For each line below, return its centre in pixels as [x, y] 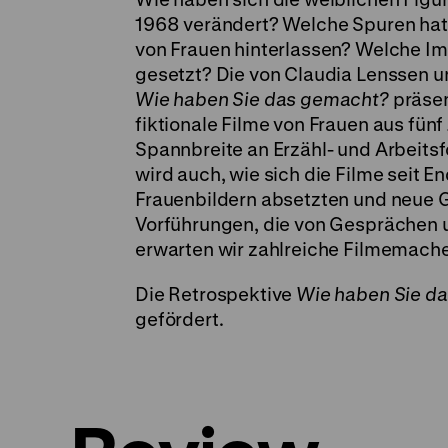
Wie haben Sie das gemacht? [262, 99]
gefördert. [179, 319]
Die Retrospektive [216, 294]
